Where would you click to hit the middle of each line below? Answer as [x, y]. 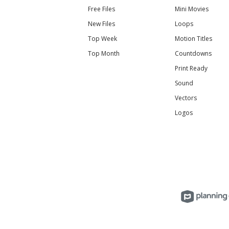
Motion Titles [193, 39]
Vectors [186, 98]
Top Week [102, 39]
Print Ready [191, 68]
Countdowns [193, 53]
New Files [101, 24]
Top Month [104, 53]
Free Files [101, 9]
